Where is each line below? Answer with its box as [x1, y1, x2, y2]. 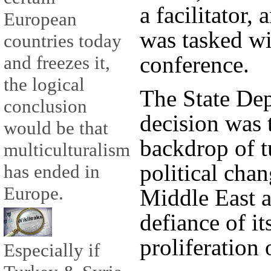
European [4, 8, 77, 30]
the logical [4, 74, 85, 96]
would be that [4, 117, 108, 139]
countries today [4, 30, 122, 52]
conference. [140, 51, 249, 78]
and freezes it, [4, 52, 110, 74]
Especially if [4, 240, 100, 261]
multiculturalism [4, 139, 130, 161]
